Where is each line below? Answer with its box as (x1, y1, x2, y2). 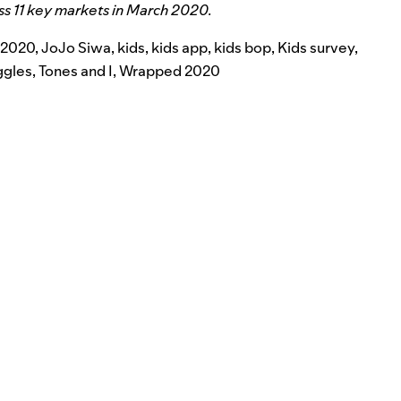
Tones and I (38, 60, 113, 81)
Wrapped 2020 (119, 60, 220, 81)
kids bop (214, 37, 271, 57)
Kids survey (277, 37, 354, 57)
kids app (151, 37, 208, 57)
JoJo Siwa (41, 37, 111, 57)
